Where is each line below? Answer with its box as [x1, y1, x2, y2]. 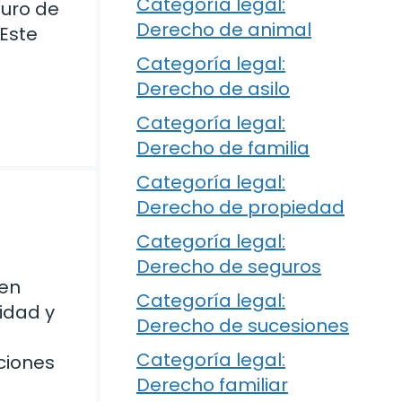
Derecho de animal [136, 17, 311, 43]
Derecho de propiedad [136, 195, 345, 221]
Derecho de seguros [136, 254, 321, 280]
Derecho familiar [136, 372, 288, 398]
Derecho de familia [136, 135, 310, 162]
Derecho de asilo [136, 76, 290, 102]
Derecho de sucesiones [136, 313, 349, 339]
